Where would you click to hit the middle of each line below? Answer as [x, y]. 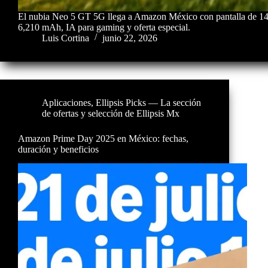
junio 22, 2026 [130, 38]
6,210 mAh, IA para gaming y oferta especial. [104, 27]
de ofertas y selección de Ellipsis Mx [111, 113]
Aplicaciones [66, 102]
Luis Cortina [66, 38]
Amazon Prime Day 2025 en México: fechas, [103, 138]
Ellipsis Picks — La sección [148, 102]
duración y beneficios [58, 149]
